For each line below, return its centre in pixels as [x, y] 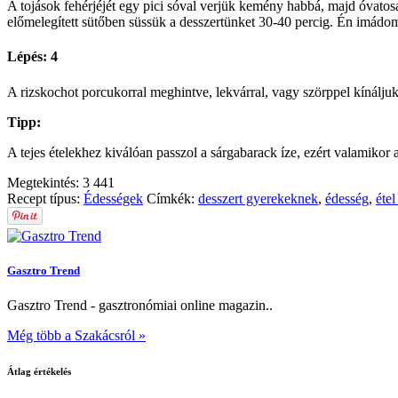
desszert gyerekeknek [258, 198]
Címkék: [172, 198]
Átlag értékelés [39, 371]
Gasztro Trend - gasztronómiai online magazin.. [140, 305]
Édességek [113, 198]
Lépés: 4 [32, 57]
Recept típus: [45, 198]
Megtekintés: [45, 182]
